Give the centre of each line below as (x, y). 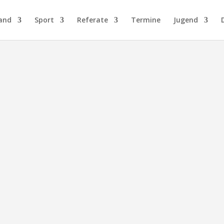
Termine (145, 20)
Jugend (185, 20)
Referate (92, 20)
